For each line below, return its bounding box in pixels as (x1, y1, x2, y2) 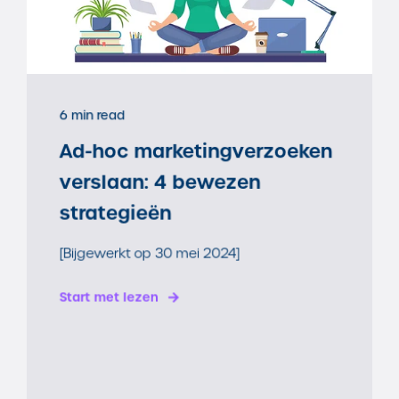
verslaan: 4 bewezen (59, 169, 261, 195)
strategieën (59, 200, 172, 226)
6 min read (59, 108, 126, 124)
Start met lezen (59, 289, 159, 305)
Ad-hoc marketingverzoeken (59, 139, 333, 164)
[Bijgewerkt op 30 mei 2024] (59, 245, 240, 262)
